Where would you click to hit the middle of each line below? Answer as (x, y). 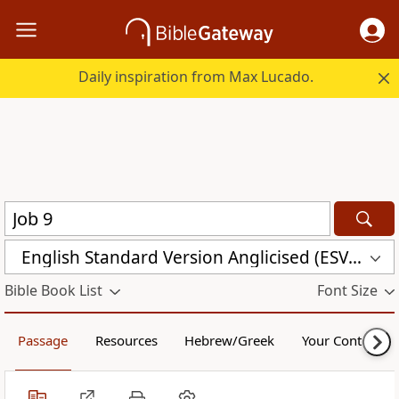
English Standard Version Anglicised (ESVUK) (355, 257)
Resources (126, 341)
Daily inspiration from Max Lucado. (196, 77)
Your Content (341, 341)
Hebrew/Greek (230, 341)
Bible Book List (53, 291)
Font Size (347, 291)
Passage (43, 341)
